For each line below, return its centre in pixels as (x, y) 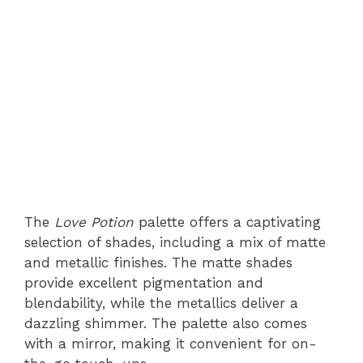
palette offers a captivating (227, 222)
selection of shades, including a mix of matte (175, 242)
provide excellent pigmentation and (144, 283)
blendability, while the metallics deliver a (161, 303)
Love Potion (94, 222)
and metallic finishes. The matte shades (158, 263)
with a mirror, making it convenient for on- (171, 344)
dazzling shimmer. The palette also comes (166, 323)
